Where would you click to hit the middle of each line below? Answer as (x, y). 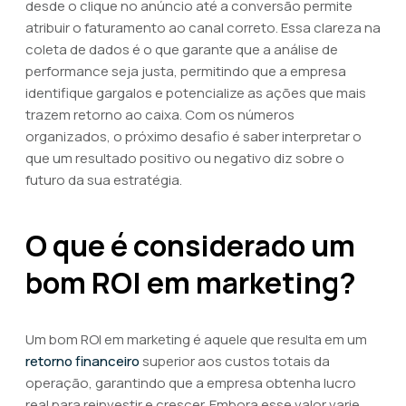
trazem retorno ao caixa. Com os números (160, 115)
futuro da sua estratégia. (104, 180)
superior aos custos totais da (235, 361)
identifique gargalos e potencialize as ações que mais (196, 93)
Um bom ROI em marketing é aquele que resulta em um (196, 339)
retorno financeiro (82, 361)
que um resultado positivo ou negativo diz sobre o (185, 158)
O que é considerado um (190, 246)
